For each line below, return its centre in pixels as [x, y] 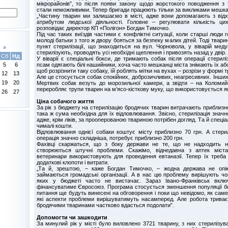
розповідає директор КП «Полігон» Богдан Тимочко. [103, 28]
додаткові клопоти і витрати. [73, 162]
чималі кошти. [54, 125]
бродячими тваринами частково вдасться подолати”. [105, 205]
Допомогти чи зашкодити [72, 217]
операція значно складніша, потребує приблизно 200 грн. [110, 138]
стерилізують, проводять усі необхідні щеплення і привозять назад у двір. [131, 52]
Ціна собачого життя [65, 101]
